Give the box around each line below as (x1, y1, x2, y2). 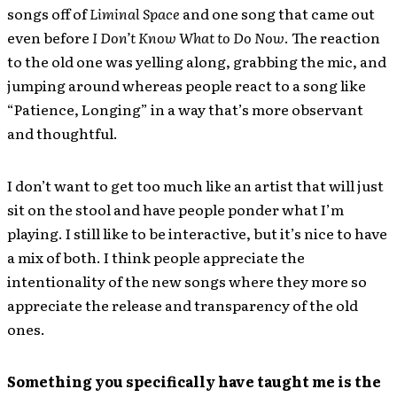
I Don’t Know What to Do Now (92, 27, 284, 48)
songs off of (7, 3, 90, 24)
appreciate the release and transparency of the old (7, 294, 358, 315)
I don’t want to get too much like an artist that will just (7, 175, 384, 196)
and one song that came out (180, 3, 375, 24)
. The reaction (284, 27, 380, 48)
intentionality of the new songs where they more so (7, 270, 367, 292)
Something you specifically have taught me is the (7, 370, 381, 392)
